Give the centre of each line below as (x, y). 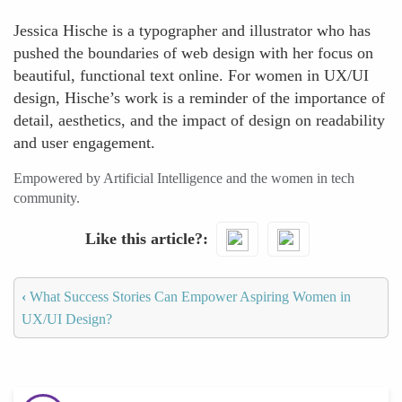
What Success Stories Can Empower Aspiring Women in (188, 296)
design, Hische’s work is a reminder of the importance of (199, 98)
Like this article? (144, 238)
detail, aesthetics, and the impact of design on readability (199, 120)
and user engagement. (84, 143)
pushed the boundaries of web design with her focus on (193, 53)
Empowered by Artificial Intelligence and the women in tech (184, 178)
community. (47, 198)
